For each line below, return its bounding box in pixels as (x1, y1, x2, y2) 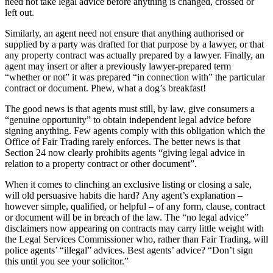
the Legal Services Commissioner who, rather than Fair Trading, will (5, 234, 268, 245)
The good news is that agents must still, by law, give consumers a (5, 104, 255, 115)
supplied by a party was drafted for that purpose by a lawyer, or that (5, 39, 264, 50)
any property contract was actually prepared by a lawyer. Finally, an (5, 50, 264, 61)
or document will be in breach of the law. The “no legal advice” (5, 212, 249, 223)
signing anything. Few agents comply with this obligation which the (5, 126, 265, 136)
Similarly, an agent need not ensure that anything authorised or (5, 28, 244, 39)
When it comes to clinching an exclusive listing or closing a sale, (5, 179, 252, 190)
